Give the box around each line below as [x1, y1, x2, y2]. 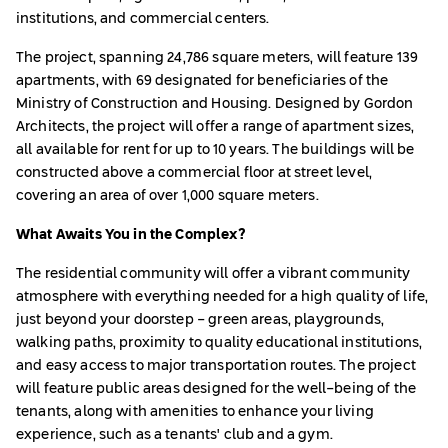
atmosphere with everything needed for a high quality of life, [16, 290, 429, 305]
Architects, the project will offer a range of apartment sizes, [16, 120, 415, 135]
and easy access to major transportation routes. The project [16, 359, 416, 374]
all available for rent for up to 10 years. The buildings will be [16, 143, 415, 158]
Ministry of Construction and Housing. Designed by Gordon [16, 97, 414, 112]
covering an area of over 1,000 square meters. [16, 189, 319, 204]
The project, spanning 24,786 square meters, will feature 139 [16, 51, 419, 66]
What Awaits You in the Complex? [16, 228, 245, 243]
